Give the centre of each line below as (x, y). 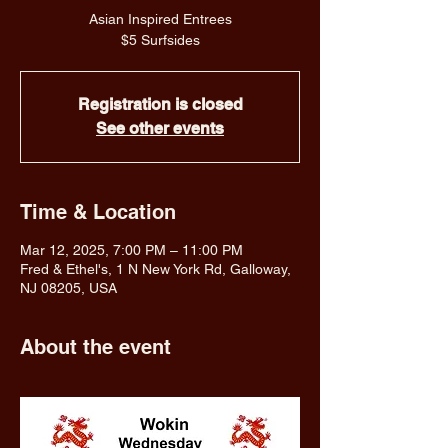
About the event (95, 347)
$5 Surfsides (160, 40)
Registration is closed (160, 104)
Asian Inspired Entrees (160, 19)
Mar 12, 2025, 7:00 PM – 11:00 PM (131, 250)
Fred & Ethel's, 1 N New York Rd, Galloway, (155, 269)
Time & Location (98, 212)
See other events (160, 128)
